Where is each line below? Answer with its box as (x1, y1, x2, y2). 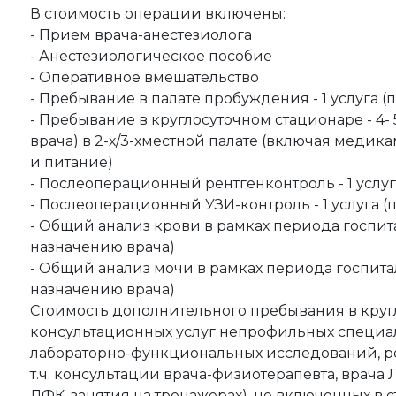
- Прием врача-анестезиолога (30, 26, 252, 43)
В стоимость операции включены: (30, 4, 286, 22)
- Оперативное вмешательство (30, 68, 259, 86)
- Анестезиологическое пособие (30, 47, 272, 65)
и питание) (30, 153, 113, 171)
